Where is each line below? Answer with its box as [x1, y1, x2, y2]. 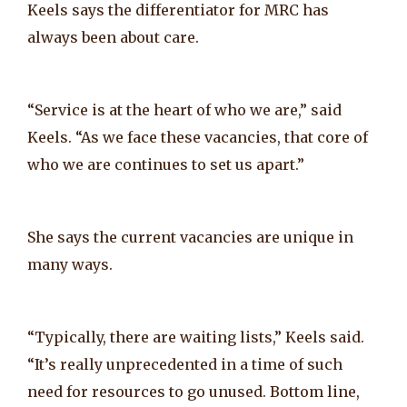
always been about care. [27, 27, 199, 46]
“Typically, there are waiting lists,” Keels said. [27, 327, 364, 346]
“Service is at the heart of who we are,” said [27, 100, 342, 119]
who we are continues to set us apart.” [27, 154, 304, 174]
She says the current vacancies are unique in [27, 227, 353, 246]
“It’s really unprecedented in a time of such [27, 354, 342, 373]
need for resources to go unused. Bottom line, [27, 382, 360, 401]
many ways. [27, 254, 113, 273]
